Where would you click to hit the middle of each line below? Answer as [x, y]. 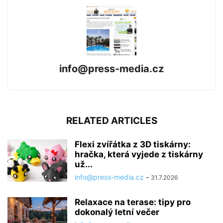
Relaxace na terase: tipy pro [133, 202]
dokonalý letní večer [117, 212]
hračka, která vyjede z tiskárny [139, 154]
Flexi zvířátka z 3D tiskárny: [133, 144]
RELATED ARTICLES [111, 120]
